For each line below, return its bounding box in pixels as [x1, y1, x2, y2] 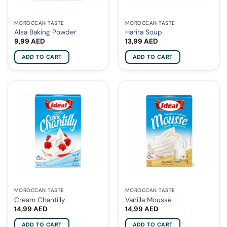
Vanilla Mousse [125, 195, 172, 204]
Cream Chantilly [14, 195, 65, 204]
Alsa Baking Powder [14, 27, 77, 36]
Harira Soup [125, 27, 162, 36]
